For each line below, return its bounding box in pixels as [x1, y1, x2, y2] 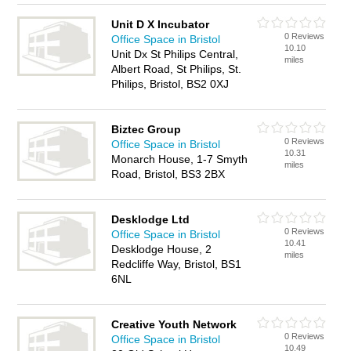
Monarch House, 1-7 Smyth [111, 153, 248, 165]
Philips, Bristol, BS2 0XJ [111, 78, 230, 90]
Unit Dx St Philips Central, [111, 48, 239, 60]
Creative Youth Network [111, 318, 237, 331]
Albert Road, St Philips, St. [111, 63, 242, 75]
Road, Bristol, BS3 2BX [111, 168, 226, 180]
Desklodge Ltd [111, 213, 190, 226]
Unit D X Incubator [111, 18, 210, 31]
